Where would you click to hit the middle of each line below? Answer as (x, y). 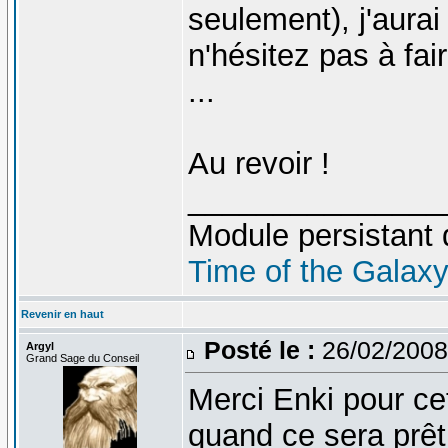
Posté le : (259, 349)
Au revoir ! (258, 163)
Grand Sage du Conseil (82, 357)
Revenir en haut (62, 313)
